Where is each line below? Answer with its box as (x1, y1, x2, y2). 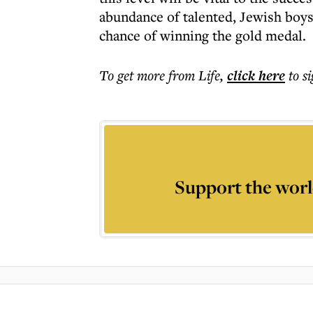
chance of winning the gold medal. (99, 26, 306, 45)
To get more (99, 66, 168, 85)
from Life (168, 66, 220, 85)
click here (227, 66, 285, 85)
